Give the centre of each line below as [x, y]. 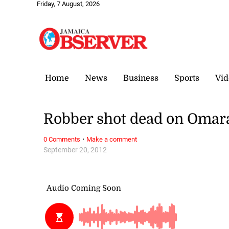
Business [141, 78]
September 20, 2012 [75, 150]
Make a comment [112, 139]
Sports [187, 78]
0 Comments [62, 139]
